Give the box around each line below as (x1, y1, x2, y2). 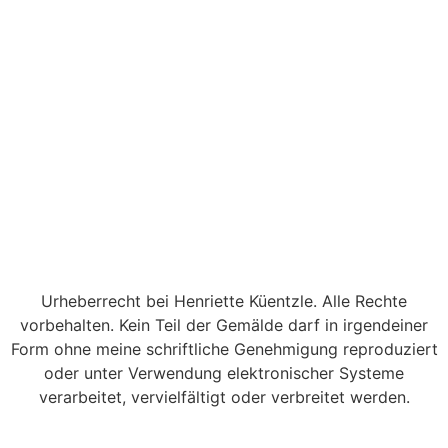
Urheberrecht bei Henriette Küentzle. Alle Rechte (41, 291, 407, 312)
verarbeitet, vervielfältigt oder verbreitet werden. (38, 387, 410, 408)
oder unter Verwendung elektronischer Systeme (44, 363, 404, 384)
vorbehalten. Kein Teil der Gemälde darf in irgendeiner (20, 315, 428, 336)
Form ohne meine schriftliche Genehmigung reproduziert (10, 339, 438, 360)
